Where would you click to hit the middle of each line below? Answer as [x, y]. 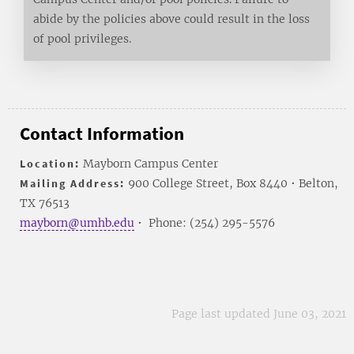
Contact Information [102, 133]
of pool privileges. [82, 38]
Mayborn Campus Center [149, 163]
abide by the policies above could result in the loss [171, 19]
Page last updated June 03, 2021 [259, 313]
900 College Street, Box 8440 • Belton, [232, 183]
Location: [50, 163]
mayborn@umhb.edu [77, 222]
